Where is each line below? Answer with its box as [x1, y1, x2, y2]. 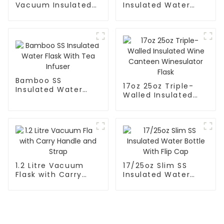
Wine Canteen [122, 98, 183, 109]
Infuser [15, 102, 45, 113]
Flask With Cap [122, 8, 185, 19]
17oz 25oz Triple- [122, 80, 194, 91]
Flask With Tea [15, 93, 76, 104]
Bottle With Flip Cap [122, 178, 206, 188]
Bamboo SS [15, 75, 62, 86]
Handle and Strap [15, 178, 88, 188]
